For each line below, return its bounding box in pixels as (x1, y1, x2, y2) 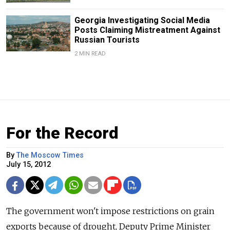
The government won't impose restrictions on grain (6, 206, 215, 217)
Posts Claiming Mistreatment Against (74, 25, 220, 35)
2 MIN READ (74, 50, 106, 57)
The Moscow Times (16, 151, 84, 160)
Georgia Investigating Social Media (74, 15, 210, 26)
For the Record (6, 123, 119, 143)
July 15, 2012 (6, 160, 51, 169)
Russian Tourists (74, 35, 140, 45)
